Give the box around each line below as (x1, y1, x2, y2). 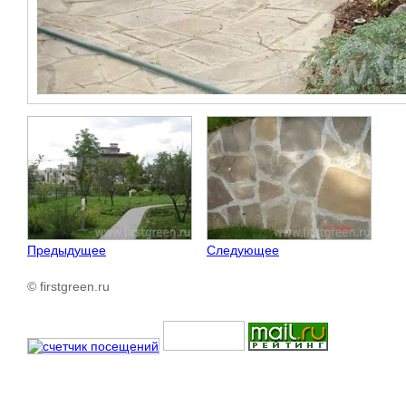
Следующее (207, 243, 279, 258)
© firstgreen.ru (27, 279, 110, 295)
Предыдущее (27, 243, 106, 258)
